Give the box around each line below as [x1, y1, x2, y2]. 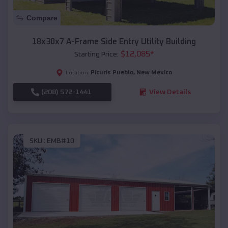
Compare [26, 13, 58, 22]
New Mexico [136, 69, 172, 76]
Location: [66, 70, 90, 75]
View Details [149, 88, 191, 96]
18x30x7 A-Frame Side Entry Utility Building [32, 37, 196, 46]
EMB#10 [47, 137, 74, 145]
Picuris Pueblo [91, 69, 133, 76]
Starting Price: [74, 50, 119, 58]
